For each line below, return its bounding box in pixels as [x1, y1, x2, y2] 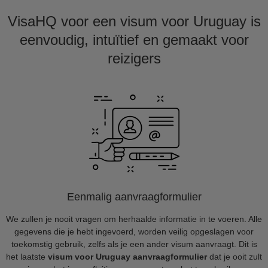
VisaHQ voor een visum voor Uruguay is [7, 13, 261, 29]
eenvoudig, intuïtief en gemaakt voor [19, 32, 249, 48]
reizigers [107, 50, 161, 66]
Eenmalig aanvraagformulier [66, 191, 202, 203]
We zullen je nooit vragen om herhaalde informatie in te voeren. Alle [6, 214, 262, 224]
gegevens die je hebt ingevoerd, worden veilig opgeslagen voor [14, 227, 254, 236]
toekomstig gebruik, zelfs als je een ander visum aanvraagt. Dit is [11, 239, 257, 249]
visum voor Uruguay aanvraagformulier [48, 252, 207, 261]
